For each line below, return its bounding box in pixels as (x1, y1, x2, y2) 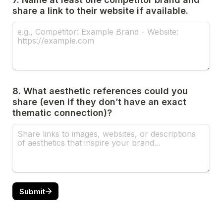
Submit (19, 186, 45, 196)
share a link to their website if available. (12, 5, 188, 16)
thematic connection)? (12, 108, 112, 118)
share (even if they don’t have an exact (12, 97, 186, 107)
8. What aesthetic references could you (12, 86, 188, 96)
